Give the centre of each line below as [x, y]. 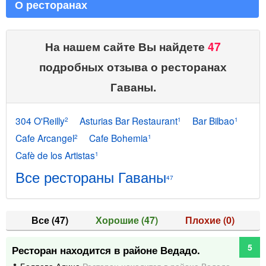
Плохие [204, 220]
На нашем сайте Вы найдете [126, 46]
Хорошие [118, 220]
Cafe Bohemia [118, 138]
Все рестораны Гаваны [91, 177]
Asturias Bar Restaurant [129, 121]
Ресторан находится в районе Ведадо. [106, 250]
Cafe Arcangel [45, 138]
